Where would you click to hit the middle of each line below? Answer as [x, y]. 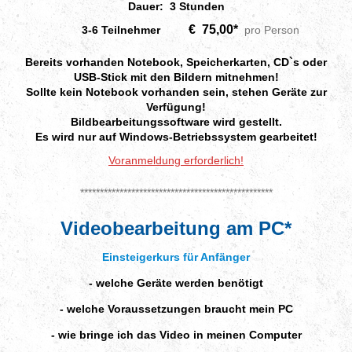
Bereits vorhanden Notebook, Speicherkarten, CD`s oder [176, 62]
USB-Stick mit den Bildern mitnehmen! [176, 77]
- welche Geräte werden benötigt [176, 282]
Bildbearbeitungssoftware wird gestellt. [176, 121]
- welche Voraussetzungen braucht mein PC [176, 308]
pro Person [268, 29]
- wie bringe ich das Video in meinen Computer [176, 334]
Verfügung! [176, 106]
